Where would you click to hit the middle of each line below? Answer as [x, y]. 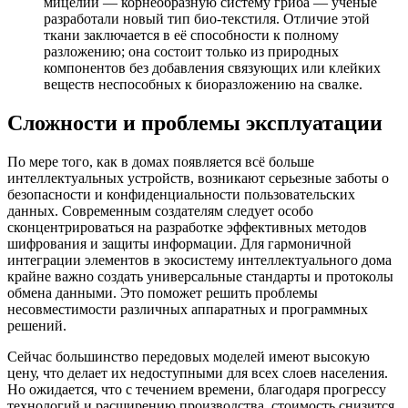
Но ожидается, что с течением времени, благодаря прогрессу [197, 390]
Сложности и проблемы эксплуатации [195, 123]
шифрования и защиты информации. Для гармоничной [179, 244]
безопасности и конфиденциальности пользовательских [181, 195]
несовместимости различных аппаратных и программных [188, 310]
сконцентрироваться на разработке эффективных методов [187, 228]
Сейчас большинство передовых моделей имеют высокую [189, 357]
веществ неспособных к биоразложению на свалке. [203, 85]
